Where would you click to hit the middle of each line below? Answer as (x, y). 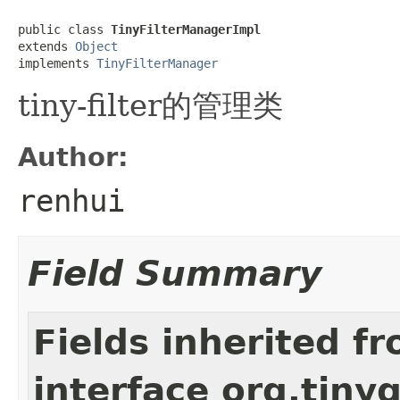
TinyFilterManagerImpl (186, 29)
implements (57, 63)
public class (64, 29)
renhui (71, 200)
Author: (73, 157)
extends (46, 46)
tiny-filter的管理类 (150, 105)
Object (96, 46)
